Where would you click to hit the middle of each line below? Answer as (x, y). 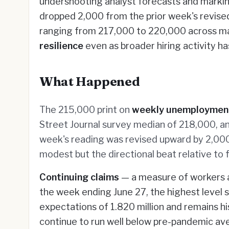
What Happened (90, 82)
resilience (61, 46)
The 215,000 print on (86, 110)
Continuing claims (79, 177)
